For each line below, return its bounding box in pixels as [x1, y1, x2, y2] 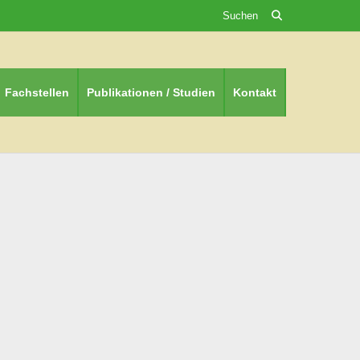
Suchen [219, 10, 258, 22]
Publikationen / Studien [87, 85, 215, 99]
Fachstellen [5, 85, 69, 99]
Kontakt [233, 85, 276, 99]
